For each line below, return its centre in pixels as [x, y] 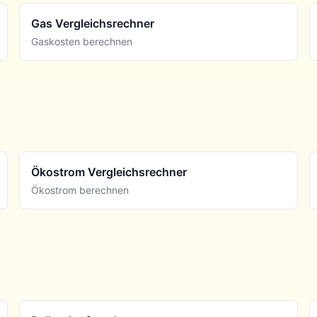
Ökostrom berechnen [80, 190]
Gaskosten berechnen [81, 41]
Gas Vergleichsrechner [92, 23]
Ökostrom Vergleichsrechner [109, 172]
